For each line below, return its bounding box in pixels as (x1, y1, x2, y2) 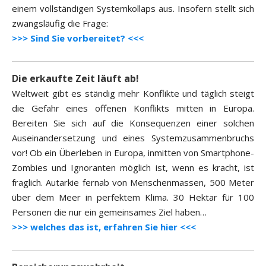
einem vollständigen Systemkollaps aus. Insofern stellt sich (12, 2, 254, 15)
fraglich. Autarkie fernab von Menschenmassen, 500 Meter (12, 176, 254, 189)
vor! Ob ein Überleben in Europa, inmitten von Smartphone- (12, 147, 254, 159)
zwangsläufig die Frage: (12, 17, 108, 30)
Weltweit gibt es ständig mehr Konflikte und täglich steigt (12, 87, 254, 100)
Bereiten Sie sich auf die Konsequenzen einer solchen (12, 117, 254, 129)
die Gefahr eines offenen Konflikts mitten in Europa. (12, 102, 254, 115)
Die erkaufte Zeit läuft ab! (12, 72, 139, 85)
